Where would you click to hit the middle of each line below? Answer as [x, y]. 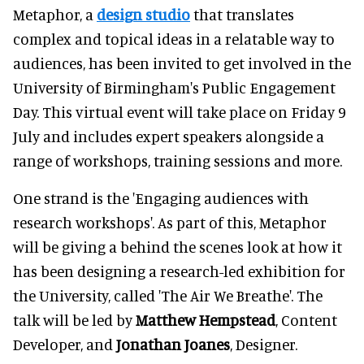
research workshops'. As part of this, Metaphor [170, 222]
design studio [143, 14]
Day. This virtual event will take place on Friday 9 [180, 111]
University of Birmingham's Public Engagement [174, 87]
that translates [242, 14]
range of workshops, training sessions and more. [178, 160]
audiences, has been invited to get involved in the [182, 63]
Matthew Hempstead [206, 319]
